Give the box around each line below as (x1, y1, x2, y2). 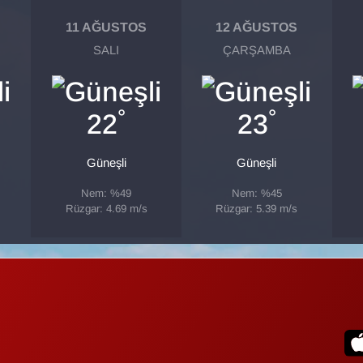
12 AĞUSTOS (216, 19, 298, 34)
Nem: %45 (231, 187, 282, 200)
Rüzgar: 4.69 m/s (65, 203, 147, 216)
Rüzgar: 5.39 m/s (216, 203, 298, 216)
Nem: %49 (81, 187, 132, 200)
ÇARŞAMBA (222, 44, 291, 58)
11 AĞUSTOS (66, 19, 147, 34)
